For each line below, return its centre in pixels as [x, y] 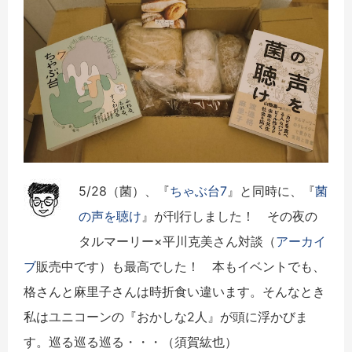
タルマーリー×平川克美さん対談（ [177, 241]
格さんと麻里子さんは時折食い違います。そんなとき [174, 291]
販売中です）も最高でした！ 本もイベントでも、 [181, 266]
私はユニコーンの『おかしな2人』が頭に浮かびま [166, 316]
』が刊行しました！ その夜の [229, 216]
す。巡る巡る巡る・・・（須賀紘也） [130, 341]
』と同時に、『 [271, 191]
